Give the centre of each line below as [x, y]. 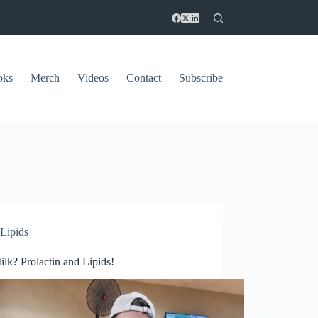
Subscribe [201, 78]
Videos [93, 78]
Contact [143, 78]
